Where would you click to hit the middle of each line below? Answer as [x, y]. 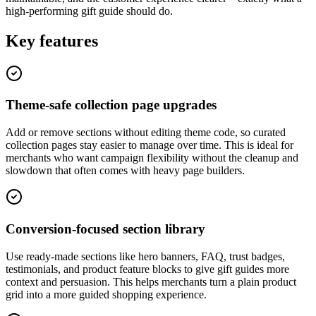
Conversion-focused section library [105, 229]
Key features [52, 41]
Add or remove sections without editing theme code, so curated [146, 133]
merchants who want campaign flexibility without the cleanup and [152, 158]
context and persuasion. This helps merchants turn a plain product [151, 281]
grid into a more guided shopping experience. [106, 294]
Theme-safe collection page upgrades [111, 105]
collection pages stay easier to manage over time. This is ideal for [150, 145]
